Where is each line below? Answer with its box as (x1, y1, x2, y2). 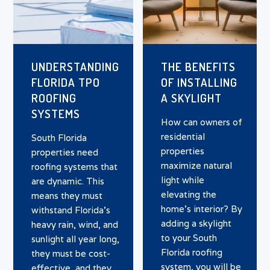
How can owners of (161, 116, 243, 128)
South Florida (31, 131, 87, 143)
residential (161, 130, 206, 142)
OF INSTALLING (161, 74, 238, 90)
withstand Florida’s (31, 204, 111, 216)
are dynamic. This (31, 175, 105, 187)
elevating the (161, 188, 217, 200)
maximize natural (161, 159, 233, 171)
